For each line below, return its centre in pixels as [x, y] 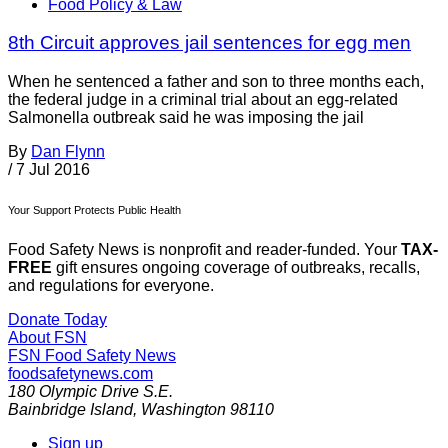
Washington [183, 410]
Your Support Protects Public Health [94, 210]
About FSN [47, 338]
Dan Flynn [68, 152]
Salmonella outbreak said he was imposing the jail [186, 118]
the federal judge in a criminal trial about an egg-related [203, 100]
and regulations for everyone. [111, 286]
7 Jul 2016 [53, 170]
